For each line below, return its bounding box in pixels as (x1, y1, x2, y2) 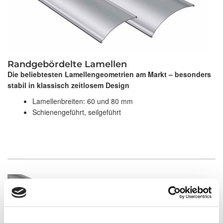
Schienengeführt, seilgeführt (32, 107, 121, 117)
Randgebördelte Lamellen (7, 59, 127, 70)
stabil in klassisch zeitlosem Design (7, 80, 129, 91)
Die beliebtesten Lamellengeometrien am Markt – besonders (7, 69, 211, 80)
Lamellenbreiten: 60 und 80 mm (32, 96, 133, 107)
